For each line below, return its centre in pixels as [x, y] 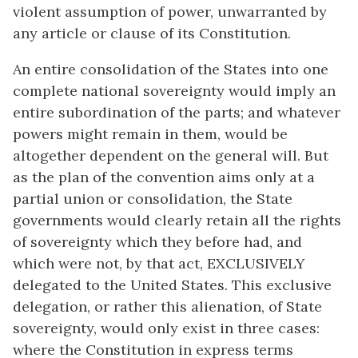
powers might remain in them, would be [150, 134]
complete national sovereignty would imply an [174, 91]
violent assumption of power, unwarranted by [170, 12]
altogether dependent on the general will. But [171, 156]
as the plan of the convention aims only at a [164, 177]
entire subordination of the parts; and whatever [177, 113]
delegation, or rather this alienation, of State [167, 307]
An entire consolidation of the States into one [171, 70]
